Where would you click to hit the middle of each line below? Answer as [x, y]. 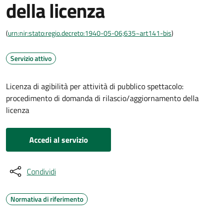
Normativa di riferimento [47, 199]
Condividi [41, 171]
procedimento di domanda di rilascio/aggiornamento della [102, 98]
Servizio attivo [31, 58]
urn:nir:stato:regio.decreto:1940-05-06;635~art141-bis [90, 33]
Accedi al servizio [58, 140]
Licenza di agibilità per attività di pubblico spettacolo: [95, 86]
